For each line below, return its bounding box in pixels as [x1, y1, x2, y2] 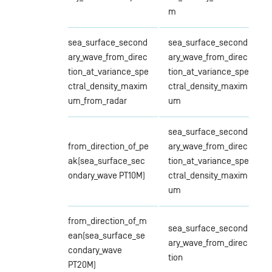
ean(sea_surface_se [67, 229, 145, 240]
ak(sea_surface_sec [67, 155, 145, 166]
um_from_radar [67, 95, 127, 106]
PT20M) [67, 259, 96, 270]
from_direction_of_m [67, 215, 147, 226]
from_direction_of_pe [67, 140, 149, 151]
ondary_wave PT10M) [67, 169, 145, 180]
